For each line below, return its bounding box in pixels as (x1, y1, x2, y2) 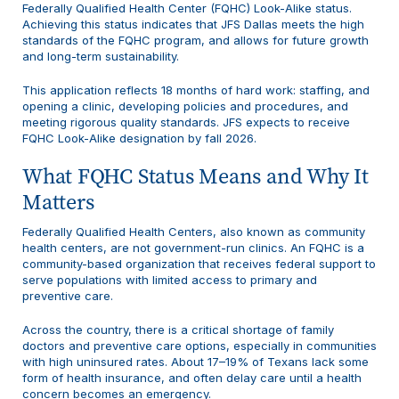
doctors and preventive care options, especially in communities (22, 338, 377, 354)
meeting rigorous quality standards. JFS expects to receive (22, 114, 350, 129)
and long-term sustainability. (22, 48, 179, 63)
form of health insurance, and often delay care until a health (22, 370, 362, 386)
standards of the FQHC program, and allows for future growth (22, 32, 369, 47)
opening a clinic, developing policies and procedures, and (22, 98, 348, 113)
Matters (22, 187, 94, 216)
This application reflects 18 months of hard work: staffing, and (22, 82, 370, 97)
